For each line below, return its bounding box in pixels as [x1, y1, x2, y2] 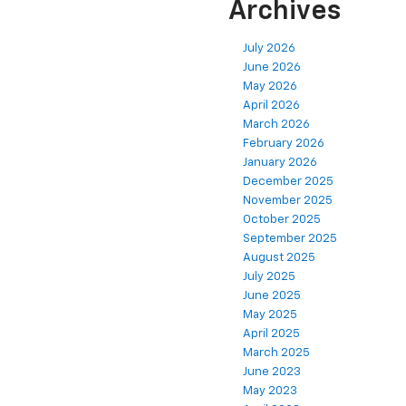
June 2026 [243, 62, 301, 74]
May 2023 [243, 385, 297, 398]
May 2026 [243, 81, 297, 93]
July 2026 [243, 43, 295, 55]
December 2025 [243, 176, 333, 188]
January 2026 [243, 157, 317, 169]
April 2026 [243, 100, 300, 112]
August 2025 [243, 252, 315, 265]
